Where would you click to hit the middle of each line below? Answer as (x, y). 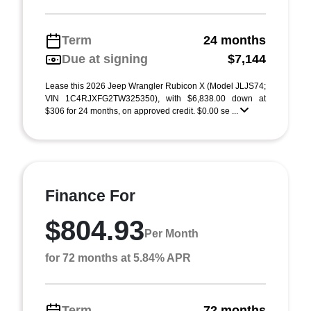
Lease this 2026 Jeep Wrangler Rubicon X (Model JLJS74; (155, 86)
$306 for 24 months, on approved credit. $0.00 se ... (143, 111)
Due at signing (105, 59)
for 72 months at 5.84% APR (118, 258)
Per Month (171, 233)
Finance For (90, 196)
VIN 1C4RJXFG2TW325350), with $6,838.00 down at (155, 99)
